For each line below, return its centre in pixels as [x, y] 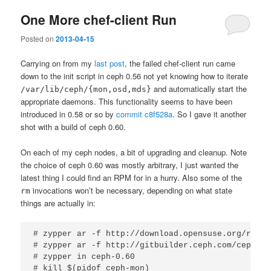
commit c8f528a [145, 114]
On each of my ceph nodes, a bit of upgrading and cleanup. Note [134, 152]
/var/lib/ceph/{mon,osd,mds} [86, 89]
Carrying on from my [58, 63]
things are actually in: [58, 203]
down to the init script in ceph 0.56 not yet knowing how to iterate [135, 76]
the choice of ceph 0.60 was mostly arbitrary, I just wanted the [130, 165]
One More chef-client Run [99, 20]
